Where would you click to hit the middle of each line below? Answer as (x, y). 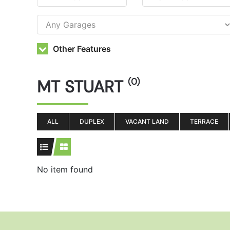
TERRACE (204, 121)
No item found (65, 169)
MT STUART (82, 87)
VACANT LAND (147, 121)
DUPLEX (92, 121)
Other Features (81, 49)
